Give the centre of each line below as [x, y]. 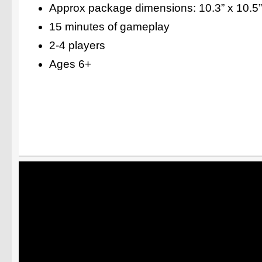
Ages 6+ [70, 64]
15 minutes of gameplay [109, 27]
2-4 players [77, 45]
